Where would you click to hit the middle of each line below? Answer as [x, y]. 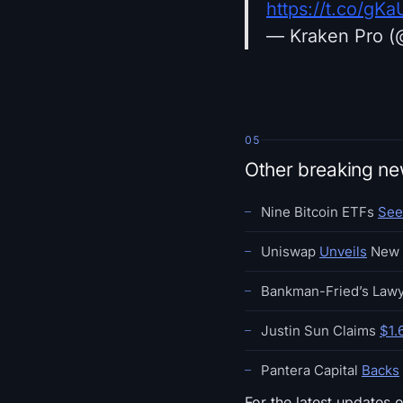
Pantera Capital [311, 371]
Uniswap [290, 252]
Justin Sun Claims [320, 331]
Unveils [343, 252]
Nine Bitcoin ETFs [319, 212]
